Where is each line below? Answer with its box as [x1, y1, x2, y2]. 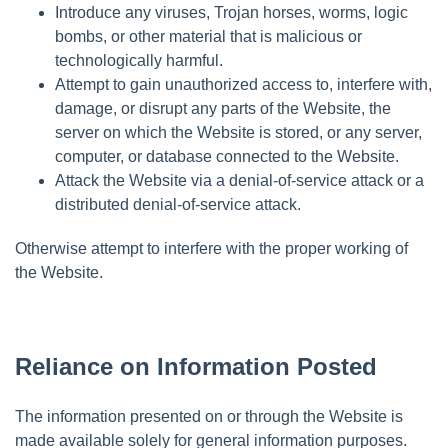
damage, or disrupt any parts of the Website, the [55, 99, 391, 117]
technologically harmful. [55, 51, 223, 69]
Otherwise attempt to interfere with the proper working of [15, 239, 408, 257]
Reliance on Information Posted [15, 352, 377, 380]
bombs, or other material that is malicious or [55, 27, 362, 45]
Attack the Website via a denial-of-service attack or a [55, 171, 424, 189]
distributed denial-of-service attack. [55, 195, 301, 213]
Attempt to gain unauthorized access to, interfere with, [55, 75, 432, 93]
